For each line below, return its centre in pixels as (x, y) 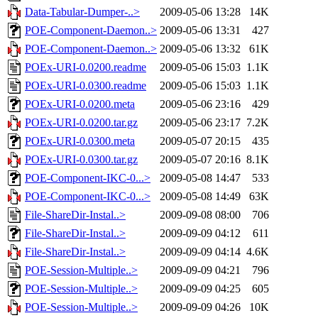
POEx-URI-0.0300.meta (80, 141)
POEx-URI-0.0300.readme (86, 86)
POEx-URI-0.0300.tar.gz (81, 160)
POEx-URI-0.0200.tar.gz (81, 123)
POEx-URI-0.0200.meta (80, 104)
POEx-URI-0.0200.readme (86, 67)
